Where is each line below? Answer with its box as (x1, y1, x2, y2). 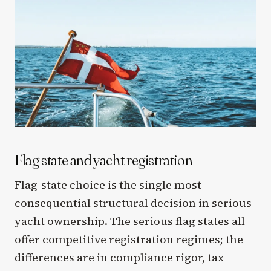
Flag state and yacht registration (15, 149, 193, 169)
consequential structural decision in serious (15, 195, 252, 211)
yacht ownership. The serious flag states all (15, 213, 245, 229)
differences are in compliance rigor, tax (15, 249, 224, 265)
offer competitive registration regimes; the (15, 231, 243, 247)
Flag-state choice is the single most (15, 177, 201, 192)
